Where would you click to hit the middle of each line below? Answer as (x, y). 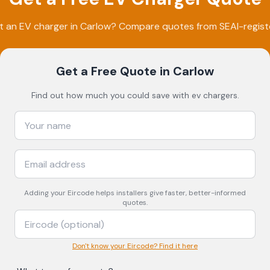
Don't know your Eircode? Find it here (135, 246)
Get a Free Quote (106, 71)
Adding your (46, 193)
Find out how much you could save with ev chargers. (135, 95)
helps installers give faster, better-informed (170, 193)
